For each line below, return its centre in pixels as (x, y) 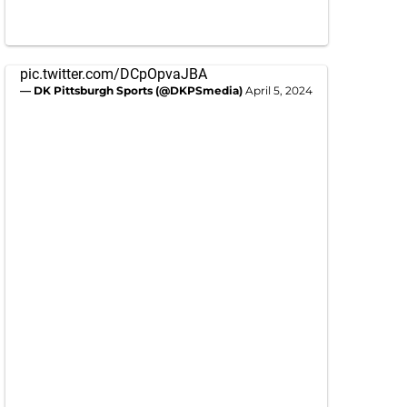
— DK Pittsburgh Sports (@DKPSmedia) (133, 91)
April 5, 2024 (279, 91)
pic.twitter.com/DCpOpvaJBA (114, 74)
